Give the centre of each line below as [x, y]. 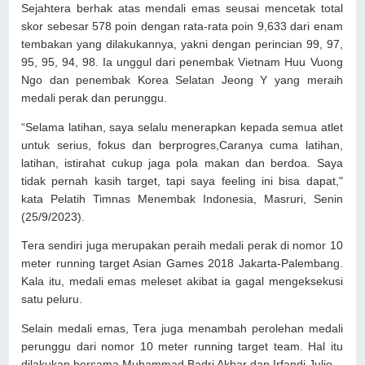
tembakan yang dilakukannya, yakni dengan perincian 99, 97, [182, 45]
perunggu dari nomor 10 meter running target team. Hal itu [182, 346]
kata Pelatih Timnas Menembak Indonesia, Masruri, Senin [182, 199]
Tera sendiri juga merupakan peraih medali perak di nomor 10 [182, 246]
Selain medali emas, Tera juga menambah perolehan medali [182, 328]
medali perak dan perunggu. [95, 99]
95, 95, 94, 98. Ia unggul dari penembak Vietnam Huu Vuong [182, 63]
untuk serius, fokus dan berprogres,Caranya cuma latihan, [182, 145]
